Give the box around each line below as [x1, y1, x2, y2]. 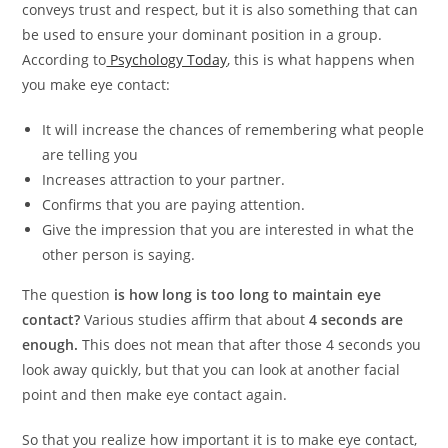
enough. [22, 335, 79, 355]
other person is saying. [42, 245, 196, 265]
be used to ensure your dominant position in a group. [22, 25, 383, 45]
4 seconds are [309, 310, 404, 330]
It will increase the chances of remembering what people [42, 120, 425, 140]
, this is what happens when [227, 50, 416, 70]
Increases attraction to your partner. [42, 170, 286, 190]
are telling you [42, 145, 139, 165]
